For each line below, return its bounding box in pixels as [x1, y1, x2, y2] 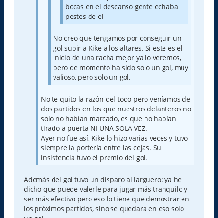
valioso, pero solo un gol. [53, 72, 131, 82]
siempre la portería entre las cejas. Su [40, 143, 162, 152]
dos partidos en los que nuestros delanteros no [40, 104, 191, 113]
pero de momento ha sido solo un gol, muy [53, 62, 188, 72]
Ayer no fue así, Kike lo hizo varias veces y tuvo [40, 133, 188, 143]
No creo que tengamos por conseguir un [53, 33, 182, 43]
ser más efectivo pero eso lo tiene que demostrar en [23, 194, 189, 203]
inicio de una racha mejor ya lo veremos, [53, 53, 181, 62]
